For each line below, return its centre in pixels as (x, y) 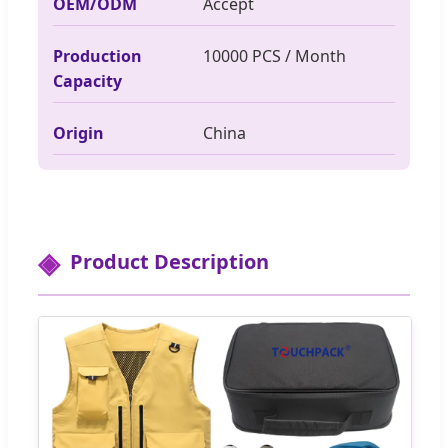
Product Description (169, 261)
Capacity (87, 80)
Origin (78, 132)
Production (97, 55)
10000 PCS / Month (274, 55)
